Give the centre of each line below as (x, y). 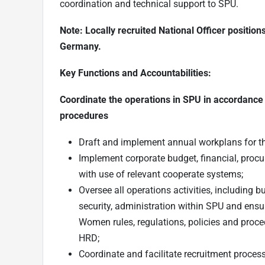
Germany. (80, 46)
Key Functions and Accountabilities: (135, 73)
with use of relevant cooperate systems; (162, 174)
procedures (85, 115)
